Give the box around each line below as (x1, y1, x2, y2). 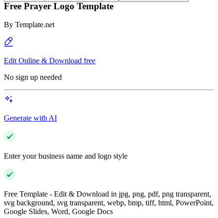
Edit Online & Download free (4, 56, 95, 65)
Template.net (15, 20, 54, 29)
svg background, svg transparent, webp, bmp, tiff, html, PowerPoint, (4, 199, 214, 207)
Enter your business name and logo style (4, 152, 127, 161)
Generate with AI (4, 114, 57, 123)
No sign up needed (4, 73, 62, 82)
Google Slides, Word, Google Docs (4, 207, 113, 216)
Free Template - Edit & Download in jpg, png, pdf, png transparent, (4, 190, 211, 199)
